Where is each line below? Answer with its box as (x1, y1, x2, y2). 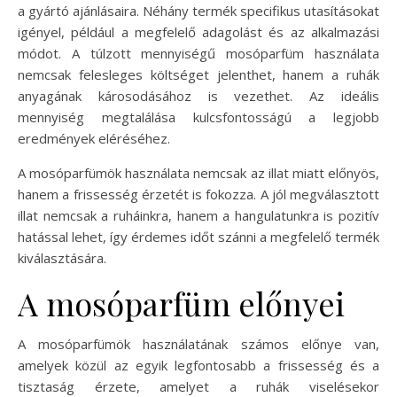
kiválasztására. (18, 248, 106, 267)
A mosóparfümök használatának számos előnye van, (18, 334, 379, 353)
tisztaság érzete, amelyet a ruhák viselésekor (18, 377, 379, 395)
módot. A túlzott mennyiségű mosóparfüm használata (18, 43, 379, 62)
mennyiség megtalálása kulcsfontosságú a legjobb (18, 107, 379, 126)
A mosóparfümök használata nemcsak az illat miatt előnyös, (18, 163, 379, 182)
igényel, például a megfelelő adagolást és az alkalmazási (18, 22, 379, 41)
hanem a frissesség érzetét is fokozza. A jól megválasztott (18, 184, 379, 203)
